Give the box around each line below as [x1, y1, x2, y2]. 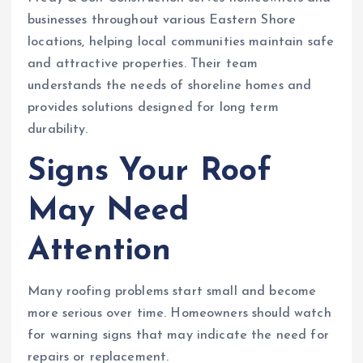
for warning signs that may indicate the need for [28, 329, 329, 343]
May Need [28, 195, 190, 228]
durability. [28, 123, 88, 137]
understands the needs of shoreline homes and [28, 79, 312, 93]
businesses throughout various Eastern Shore [28, 14, 297, 28]
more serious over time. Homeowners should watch [28, 307, 331, 321]
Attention [28, 235, 172, 268]
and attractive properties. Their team [28, 58, 258, 71]
